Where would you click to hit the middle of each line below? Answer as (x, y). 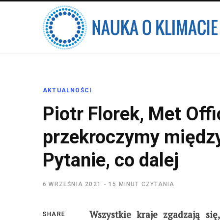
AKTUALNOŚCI (68, 90)
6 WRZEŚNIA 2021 (72, 184)
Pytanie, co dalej (111, 160)
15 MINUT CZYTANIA (142, 184)
